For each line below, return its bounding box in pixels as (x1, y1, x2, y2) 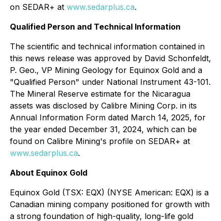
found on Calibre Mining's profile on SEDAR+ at (10, 136, 190, 146)
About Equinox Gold (10, 168, 87, 178)
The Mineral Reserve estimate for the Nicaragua (10, 89, 190, 99)
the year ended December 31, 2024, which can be (10, 124, 197, 134)
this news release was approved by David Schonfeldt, (10, 53, 211, 63)
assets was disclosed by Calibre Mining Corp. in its (10, 101, 197, 110)
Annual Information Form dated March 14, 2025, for (10, 112, 206, 122)
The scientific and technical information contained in (10, 41, 205, 51)
